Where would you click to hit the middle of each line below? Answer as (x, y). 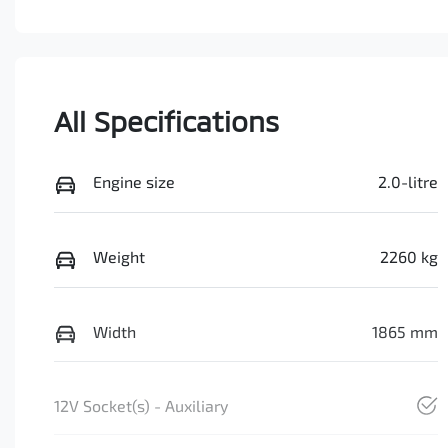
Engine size (134, 182)
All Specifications (166, 121)
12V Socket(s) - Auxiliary (141, 406)
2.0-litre (407, 182)
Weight (119, 257)
